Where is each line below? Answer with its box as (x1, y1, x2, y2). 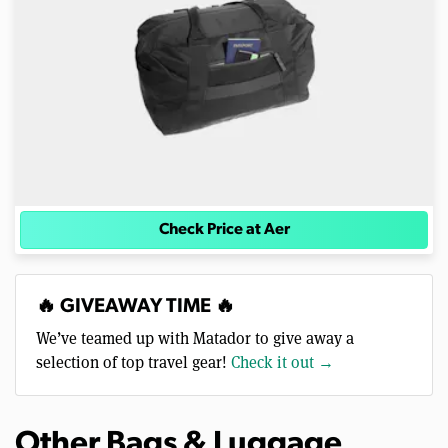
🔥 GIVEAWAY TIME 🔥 (36, 296, 235, 317)
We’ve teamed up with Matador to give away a (36, 327, 354, 349)
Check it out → (231, 351, 334, 373)
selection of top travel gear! (36, 351, 231, 373)
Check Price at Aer (158, 221, 290, 238)
